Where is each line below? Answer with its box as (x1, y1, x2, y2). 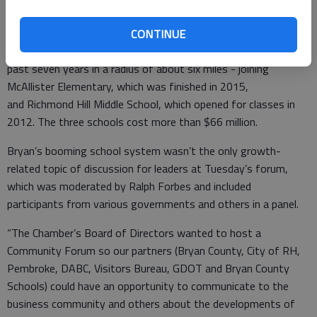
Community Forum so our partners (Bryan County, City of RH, (7, 242, 300, 259)
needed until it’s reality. (7, 13, 116, 30)
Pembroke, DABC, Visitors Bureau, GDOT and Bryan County (7, 260, 289, 277)
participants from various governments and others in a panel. (7, 195, 299, 212)
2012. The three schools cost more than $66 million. (7, 113, 258, 130)
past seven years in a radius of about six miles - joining (7, 60, 269, 77)
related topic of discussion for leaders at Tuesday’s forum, (7, 160, 288, 177)
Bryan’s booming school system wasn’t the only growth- (7, 142, 281, 159)
